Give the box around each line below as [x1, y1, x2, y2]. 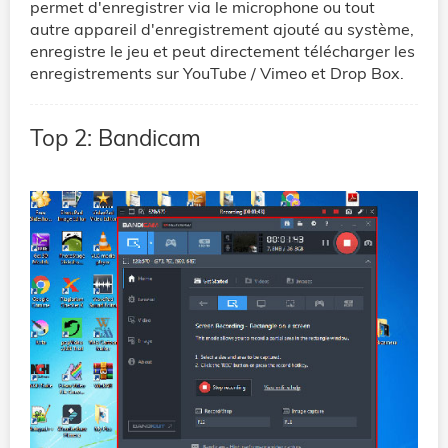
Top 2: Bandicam [30, 122, 201, 152]
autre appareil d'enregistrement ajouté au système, [30, 18, 414, 39]
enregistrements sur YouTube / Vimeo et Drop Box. [30, 62, 404, 83]
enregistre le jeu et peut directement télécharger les [30, 40, 415, 61]
